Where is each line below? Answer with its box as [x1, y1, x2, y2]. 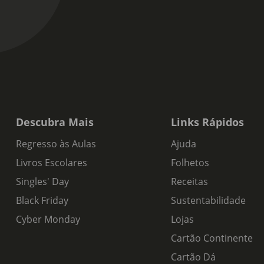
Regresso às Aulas [15, 137, 96, 150]
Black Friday [15, 194, 68, 207]
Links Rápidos [170, 115, 244, 129]
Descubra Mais [15, 115, 94, 129]
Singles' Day [15, 175, 69, 188]
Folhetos [170, 156, 209, 169]
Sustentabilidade [170, 194, 246, 207]
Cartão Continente [170, 232, 253, 245]
